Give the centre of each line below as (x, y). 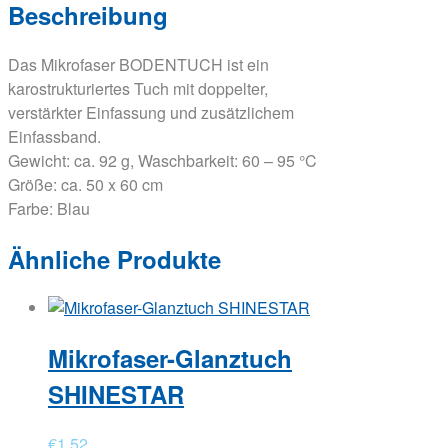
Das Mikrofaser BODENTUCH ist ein (138, 64)
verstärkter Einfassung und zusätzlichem (151, 112)
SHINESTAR (116, 394)
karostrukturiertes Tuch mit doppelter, (138, 88)
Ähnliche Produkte (114, 258)
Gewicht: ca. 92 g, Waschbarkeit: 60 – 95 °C (162, 160)
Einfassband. (54, 136)
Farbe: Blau (49, 208)
